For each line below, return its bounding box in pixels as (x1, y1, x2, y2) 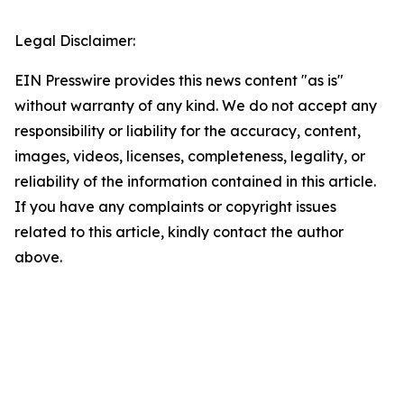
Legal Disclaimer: (14, 32, 135, 50)
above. (14, 248, 62, 267)
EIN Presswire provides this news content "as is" (14, 71, 344, 90)
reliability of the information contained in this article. (14, 172, 376, 191)
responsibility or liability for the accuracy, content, (14, 122, 361, 141)
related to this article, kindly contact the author (14, 223, 344, 242)
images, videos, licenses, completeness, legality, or (14, 147, 365, 166)
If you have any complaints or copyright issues (14, 197, 336, 216)
